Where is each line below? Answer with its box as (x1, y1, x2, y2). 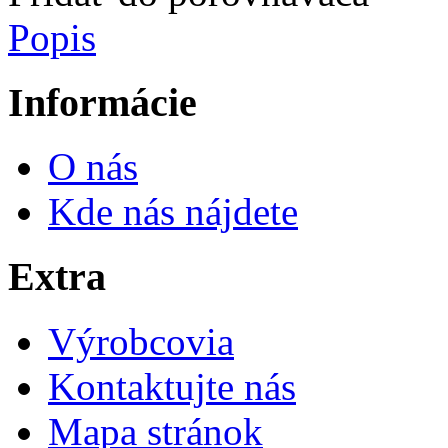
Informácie (8, 79, 197, 125)
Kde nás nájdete (48, 190, 298, 234)
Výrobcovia (48, 319, 234, 363)
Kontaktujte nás (48, 364, 296, 408)
